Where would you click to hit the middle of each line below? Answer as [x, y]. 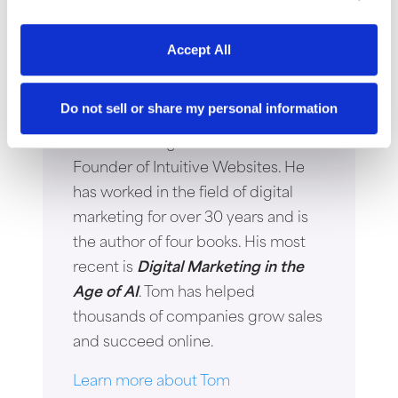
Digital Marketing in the [220, 268]
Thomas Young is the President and [195, 143]
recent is [105, 268]
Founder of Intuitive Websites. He [189, 168]
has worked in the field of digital [183, 193]
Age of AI [106, 293]
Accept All [199, 50]
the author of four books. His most [189, 243]
